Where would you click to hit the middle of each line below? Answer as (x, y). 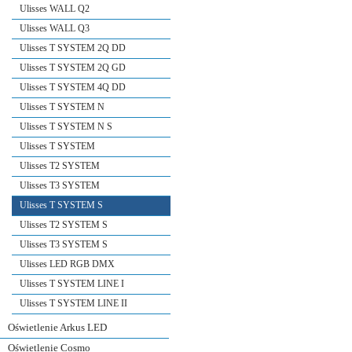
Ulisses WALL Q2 (55, 8)
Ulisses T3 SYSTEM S (64, 244)
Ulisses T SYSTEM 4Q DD (73, 87)
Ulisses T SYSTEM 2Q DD (73, 48)
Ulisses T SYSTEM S (61, 205)
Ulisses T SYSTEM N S (66, 126)
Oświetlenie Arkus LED (57, 327)
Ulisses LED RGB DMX (67, 264)
